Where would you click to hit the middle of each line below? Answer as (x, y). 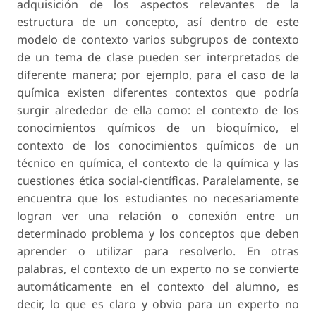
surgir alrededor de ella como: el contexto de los (158, 110)
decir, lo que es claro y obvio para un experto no (158, 304)
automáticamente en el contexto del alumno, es (158, 287)
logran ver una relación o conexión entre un (158, 216)
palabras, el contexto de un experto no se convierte (158, 269)
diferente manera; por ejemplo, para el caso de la (158, 75)
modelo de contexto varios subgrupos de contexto (158, 40)
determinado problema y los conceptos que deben (158, 234)
